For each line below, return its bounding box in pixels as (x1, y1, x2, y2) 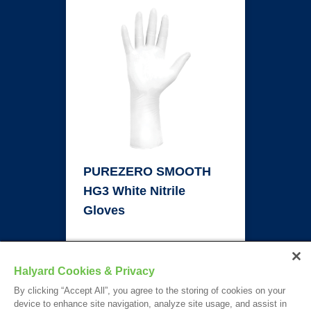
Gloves (83, 203, 125, 217)
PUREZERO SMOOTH (83, 165, 211, 178)
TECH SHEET (147, 253, 219, 264)
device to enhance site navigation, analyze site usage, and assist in (14, 299, 287, 309)
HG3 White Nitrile (83, 184, 185, 198)
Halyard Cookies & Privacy (14, 265, 155, 277)
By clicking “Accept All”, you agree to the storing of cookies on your (14, 285, 285, 296)
